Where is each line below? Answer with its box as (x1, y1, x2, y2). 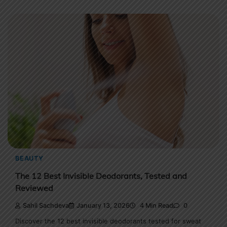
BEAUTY (15, 154, 44, 162)
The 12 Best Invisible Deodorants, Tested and (15, 171, 187, 181)
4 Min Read (138, 201, 173, 209)
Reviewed (15, 183, 53, 194)
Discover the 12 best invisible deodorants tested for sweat (15, 217, 201, 225)
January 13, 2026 (77, 201, 130, 209)
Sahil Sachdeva (23, 201, 69, 209)
